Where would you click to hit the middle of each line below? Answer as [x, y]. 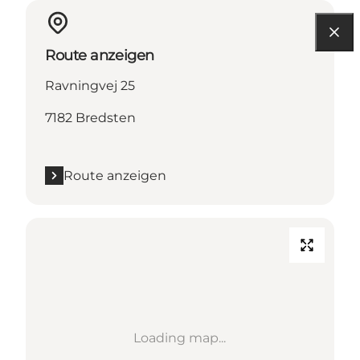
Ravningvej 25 [90, 85]
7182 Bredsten [90, 117]
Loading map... [180, 337]
